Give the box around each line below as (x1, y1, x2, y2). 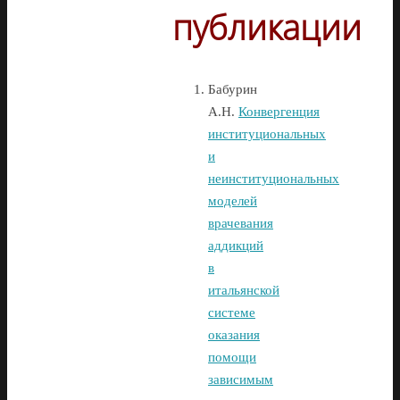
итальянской (208, 282, 279, 297)
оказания (208, 327, 260, 342)
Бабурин (208, 81, 257, 96)
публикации (172, 4, 362, 51)
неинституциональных (208, 171, 339, 186)
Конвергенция (238, 104, 320, 119)
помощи (208, 349, 256, 364)
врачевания (208, 215, 273, 230)
